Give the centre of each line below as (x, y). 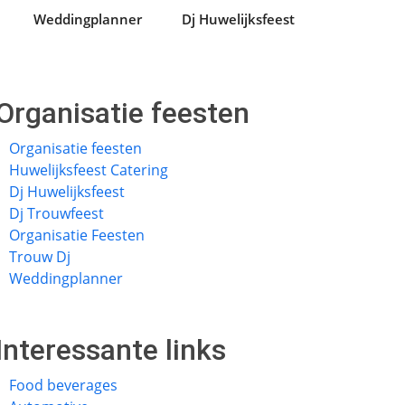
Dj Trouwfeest (57, 213)
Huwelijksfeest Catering (89, 170)
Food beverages (63, 385)
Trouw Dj (40, 257)
